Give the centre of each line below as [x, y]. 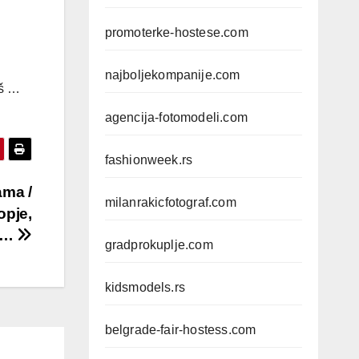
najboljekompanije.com [172, 75]
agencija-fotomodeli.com [176, 117]
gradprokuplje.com [159, 245]
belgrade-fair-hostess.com [180, 330]
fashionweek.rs [149, 160]
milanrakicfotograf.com [170, 202]
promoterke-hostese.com [176, 32]
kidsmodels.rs [145, 287]
